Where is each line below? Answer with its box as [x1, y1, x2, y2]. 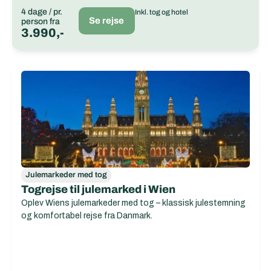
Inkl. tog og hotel [134, 8, 188, 16]
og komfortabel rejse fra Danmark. [21, 211, 152, 220]
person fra [21, 17, 60, 26]
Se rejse [89, 16, 125, 25]
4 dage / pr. [21, 7, 62, 16]
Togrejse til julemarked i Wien [21, 183, 175, 195]
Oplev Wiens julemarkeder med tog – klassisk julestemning [21, 198, 246, 207]
